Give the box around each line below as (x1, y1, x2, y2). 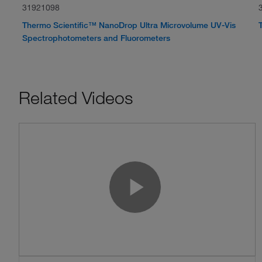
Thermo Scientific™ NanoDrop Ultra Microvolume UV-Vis (22, 20, 236, 30)
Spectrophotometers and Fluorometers (22, 33, 171, 43)
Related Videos (19, 87, 133, 108)
